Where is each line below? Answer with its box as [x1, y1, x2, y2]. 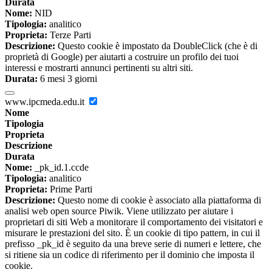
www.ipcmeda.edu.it [5, 97, 87, 107]
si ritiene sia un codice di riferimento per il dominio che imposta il [5, 250, 254, 260]
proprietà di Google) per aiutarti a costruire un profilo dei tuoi [5, 52, 239, 63]
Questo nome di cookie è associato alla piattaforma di [55, 195, 261, 206]
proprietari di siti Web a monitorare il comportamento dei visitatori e [5, 217, 263, 228]
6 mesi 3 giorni [38, 73, 97, 84]
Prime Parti [47, 184, 92, 195]
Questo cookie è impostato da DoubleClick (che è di [55, 41, 257, 52]
